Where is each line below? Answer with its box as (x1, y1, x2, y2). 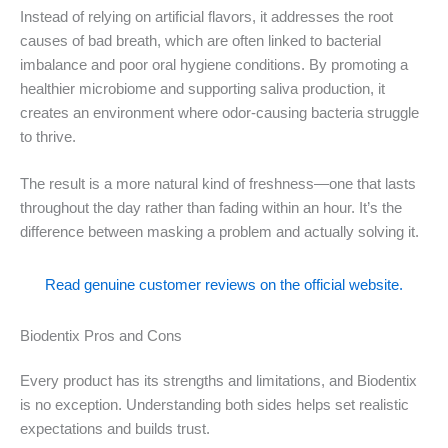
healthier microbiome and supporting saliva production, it (20, 81, 385, 97)
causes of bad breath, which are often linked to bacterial (20, 33, 381, 49)
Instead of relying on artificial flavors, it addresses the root (20, 9, 393, 25)
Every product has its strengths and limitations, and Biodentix (20, 373, 417, 390)
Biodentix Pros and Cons (20, 327, 182, 344)
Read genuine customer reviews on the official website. (45, 276, 403, 293)
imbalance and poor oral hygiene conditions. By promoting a (20, 57, 408, 73)
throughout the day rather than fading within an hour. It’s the (20, 200, 402, 217)
